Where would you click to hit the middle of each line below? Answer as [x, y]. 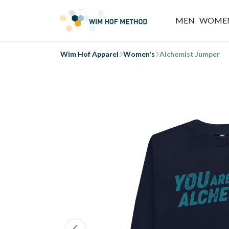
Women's [139, 54]
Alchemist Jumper [190, 54]
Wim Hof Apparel [89, 54]
